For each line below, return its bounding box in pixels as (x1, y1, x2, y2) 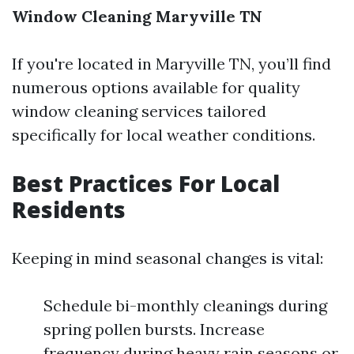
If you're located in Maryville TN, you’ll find (12, 54, 331, 73)
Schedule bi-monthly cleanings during (43, 296, 327, 315)
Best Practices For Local (12, 168, 280, 198)
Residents (12, 194, 126, 224)
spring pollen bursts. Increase (43, 319, 265, 339)
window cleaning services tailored (12, 101, 266, 121)
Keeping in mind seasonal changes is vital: (12, 248, 323, 268)
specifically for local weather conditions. (12, 125, 315, 145)
